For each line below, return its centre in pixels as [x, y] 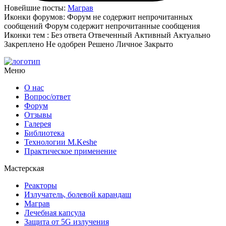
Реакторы [41, 185]
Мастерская [24, 168]
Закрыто [159, 44]
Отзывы [38, 115]
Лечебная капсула [55, 212]
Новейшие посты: [36, 8]
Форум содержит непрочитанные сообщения [122, 26]
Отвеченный [110, 35]
